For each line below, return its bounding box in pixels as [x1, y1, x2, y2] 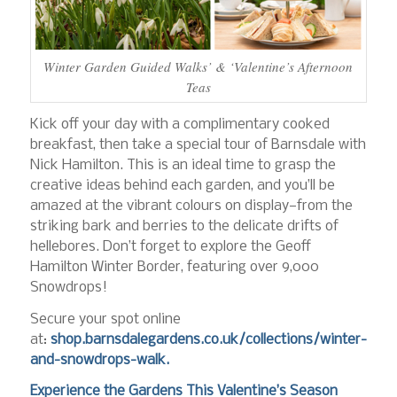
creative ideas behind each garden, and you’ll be [29, 177, 335, 193]
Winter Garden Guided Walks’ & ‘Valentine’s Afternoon [43, 58, 354, 76]
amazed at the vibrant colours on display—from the [29, 198, 353, 214]
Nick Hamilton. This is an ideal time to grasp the [29, 157, 336, 173]
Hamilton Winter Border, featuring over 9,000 [29, 259, 319, 275]
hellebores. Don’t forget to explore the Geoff [29, 238, 311, 254]
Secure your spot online [29, 311, 181, 327]
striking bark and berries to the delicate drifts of [29, 218, 339, 234]
